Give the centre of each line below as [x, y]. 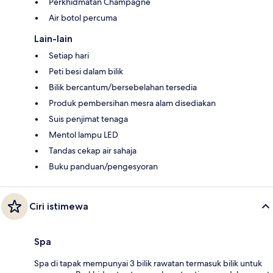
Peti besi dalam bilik [86, 71]
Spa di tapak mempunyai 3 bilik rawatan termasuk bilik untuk [148, 263]
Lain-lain [53, 38]
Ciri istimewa [59, 206]
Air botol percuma [83, 17]
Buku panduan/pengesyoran [103, 166]
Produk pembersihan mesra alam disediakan [132, 103]
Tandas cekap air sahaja [93, 150]
